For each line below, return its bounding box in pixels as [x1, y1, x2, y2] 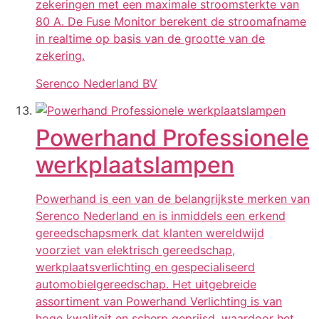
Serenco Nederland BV [36, 75, 157, 90]
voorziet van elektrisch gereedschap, [36, 243, 235, 258]
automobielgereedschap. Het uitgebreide [36, 277, 256, 292]
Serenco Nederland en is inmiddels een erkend [36, 209, 286, 224]
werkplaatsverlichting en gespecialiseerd [36, 260, 255, 275]
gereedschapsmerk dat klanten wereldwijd [36, 226, 264, 241]
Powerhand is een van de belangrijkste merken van [36, 192, 310, 206]
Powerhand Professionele [36, 124, 309, 152]
